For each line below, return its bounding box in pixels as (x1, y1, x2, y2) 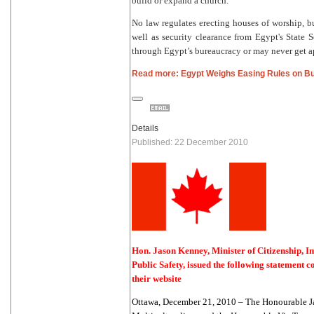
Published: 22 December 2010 (132, 137, 248, 148)
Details (132, 123, 158, 134)
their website (132, 273, 182, 285)
